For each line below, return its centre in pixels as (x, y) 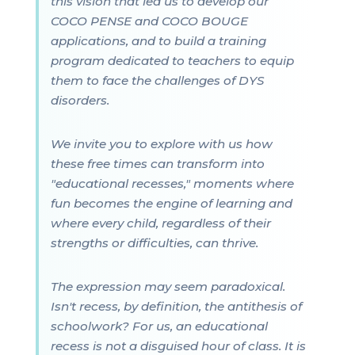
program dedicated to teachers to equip (172, 61)
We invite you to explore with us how (161, 144)
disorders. (80, 100)
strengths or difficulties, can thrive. (154, 243)
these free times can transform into (157, 164)
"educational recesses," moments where (172, 184)
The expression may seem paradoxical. (168, 287)
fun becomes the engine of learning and (171, 204)
